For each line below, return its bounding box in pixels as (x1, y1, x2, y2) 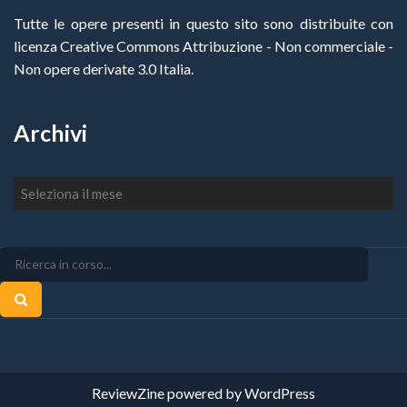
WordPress (244, 384, 315, 402)
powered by (164, 384, 244, 402)
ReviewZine (92, 384, 164, 402)
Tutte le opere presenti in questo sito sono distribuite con (14, 15, 393, 33)
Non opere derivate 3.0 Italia (14, 60, 191, 78)
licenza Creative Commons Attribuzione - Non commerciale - (14, 37, 393, 55)
